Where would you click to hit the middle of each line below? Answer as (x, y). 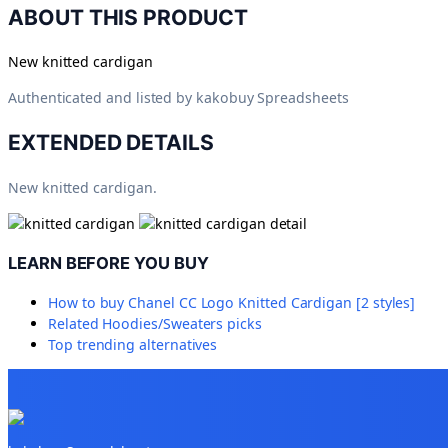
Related (75, 324)
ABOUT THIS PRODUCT (128, 17)
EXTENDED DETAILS (111, 142)
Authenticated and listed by (100, 98)
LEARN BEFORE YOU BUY (108, 262)
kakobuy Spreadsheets (272, 98)
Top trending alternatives (133, 345)
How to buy (88, 303)
